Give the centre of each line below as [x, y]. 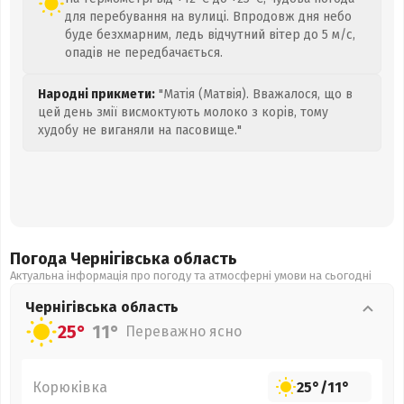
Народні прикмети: [96, 94]
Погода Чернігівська [92, 259]
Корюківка [70, 387]
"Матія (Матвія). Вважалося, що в [254, 94]
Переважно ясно [184, 331]
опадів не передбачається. [144, 53]
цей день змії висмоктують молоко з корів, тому [183, 112]
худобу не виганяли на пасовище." [140, 130]
